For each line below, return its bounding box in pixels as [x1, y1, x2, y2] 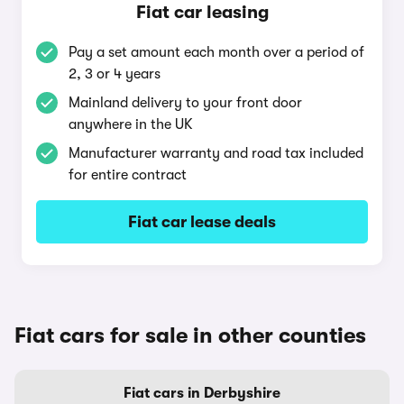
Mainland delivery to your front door [69, 95, 302, 111]
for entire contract [69, 167, 187, 183]
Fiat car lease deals [128, 213, 276, 231]
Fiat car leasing [135, 2, 269, 23]
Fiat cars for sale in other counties [14, 323, 366, 348]
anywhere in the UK [69, 116, 193, 133]
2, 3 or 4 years [69, 66, 161, 82]
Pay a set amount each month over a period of [69, 44, 364, 60]
